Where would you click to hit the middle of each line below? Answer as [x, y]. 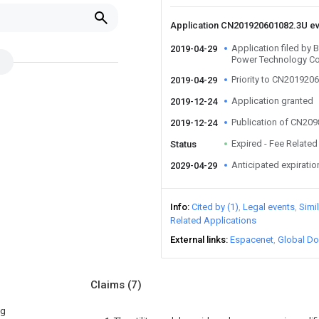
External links [198, 240]
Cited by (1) [215, 207]
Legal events [269, 207]
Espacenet [252, 240]
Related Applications [213, 220]
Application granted [272, 101]
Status [183, 144]
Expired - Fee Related [274, 143]
